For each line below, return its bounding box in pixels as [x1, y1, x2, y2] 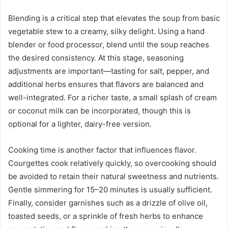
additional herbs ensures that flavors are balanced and [8, 79, 204, 90]
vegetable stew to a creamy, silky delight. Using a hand [8, 26, 205, 37]
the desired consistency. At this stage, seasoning [8, 53, 184, 63]
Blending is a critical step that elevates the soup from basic [8, 13, 220, 23]
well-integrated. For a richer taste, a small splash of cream [8, 93, 217, 103]
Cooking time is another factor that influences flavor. [8, 145, 196, 155]
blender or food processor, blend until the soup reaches [8, 40, 209, 50]
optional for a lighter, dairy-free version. [8, 119, 152, 129]
